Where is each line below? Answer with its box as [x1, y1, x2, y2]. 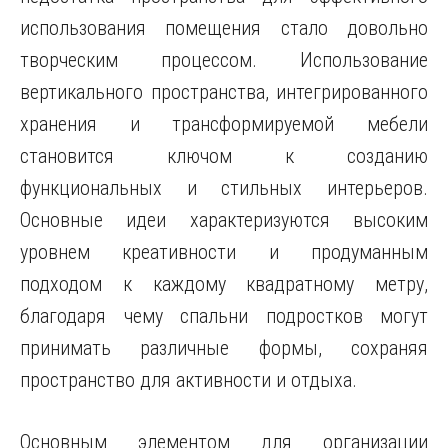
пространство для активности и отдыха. [20, 368, 357, 392]
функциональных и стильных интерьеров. [20, 176, 428, 200]
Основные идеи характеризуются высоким [20, 208, 428, 232]
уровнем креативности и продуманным [20, 240, 428, 264]
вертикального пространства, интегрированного [20, 80, 428, 104]
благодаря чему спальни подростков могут [20, 304, 428, 328]
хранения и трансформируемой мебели [20, 112, 428, 136]
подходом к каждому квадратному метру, [20, 272, 428, 296]
